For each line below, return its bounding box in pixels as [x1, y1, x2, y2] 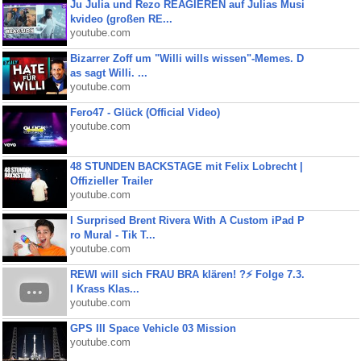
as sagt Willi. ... [69, 67, 147, 79]
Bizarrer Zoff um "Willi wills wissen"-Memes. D [69, 52, 304, 64]
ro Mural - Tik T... [69, 229, 156, 241]
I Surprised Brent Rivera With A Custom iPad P [69, 214, 305, 226]
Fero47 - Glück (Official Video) [69, 106, 220, 118]
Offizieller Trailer [69, 175, 153, 187]
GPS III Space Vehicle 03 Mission [69, 322, 236, 334]
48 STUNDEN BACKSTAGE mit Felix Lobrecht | [69, 160, 303, 172]
